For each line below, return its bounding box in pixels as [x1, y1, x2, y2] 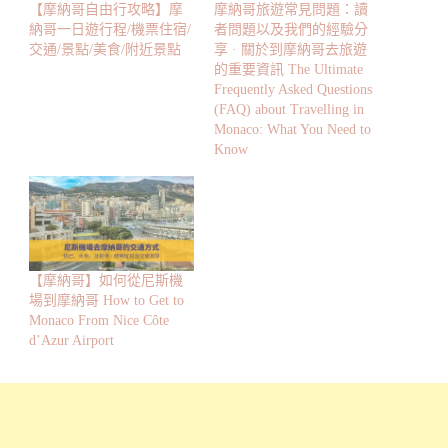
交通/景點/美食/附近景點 [29, 42, 181, 58]
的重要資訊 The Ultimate [214, 62, 363, 78]
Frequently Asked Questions [214, 82, 372, 98]
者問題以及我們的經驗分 [214, 22, 368, 38]
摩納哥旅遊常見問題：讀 [214, 2, 368, 18]
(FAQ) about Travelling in [214, 102, 364, 118]
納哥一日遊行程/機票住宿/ [29, 22, 191, 38]
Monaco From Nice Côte [29, 312, 169, 328]
